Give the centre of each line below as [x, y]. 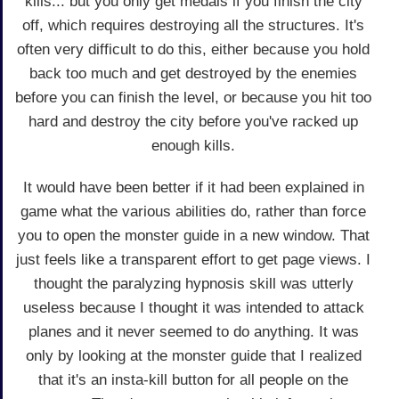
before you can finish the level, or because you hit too [193, 98]
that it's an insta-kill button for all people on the [193, 380]
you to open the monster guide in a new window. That [193, 236]
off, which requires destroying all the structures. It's [193, 26]
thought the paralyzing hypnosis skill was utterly [193, 284]
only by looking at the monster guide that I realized [193, 356]
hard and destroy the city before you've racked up [193, 122]
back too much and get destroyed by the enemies [193, 74]
